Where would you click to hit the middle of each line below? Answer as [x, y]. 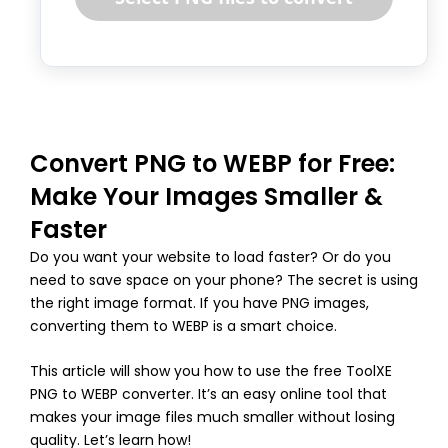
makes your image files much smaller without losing [212, 417]
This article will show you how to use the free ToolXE [211, 371]
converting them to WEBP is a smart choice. [183, 325]
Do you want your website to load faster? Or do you [210, 256]
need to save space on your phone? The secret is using [224, 279]
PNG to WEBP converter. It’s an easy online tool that [208, 394]
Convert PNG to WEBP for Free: [212, 163]
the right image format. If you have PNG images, [199, 302]
